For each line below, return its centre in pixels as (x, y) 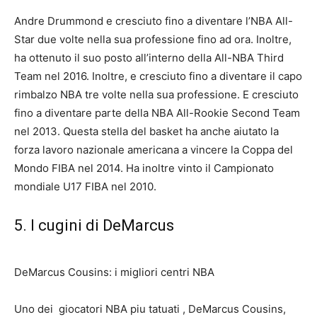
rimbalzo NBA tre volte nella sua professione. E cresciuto (156, 94)
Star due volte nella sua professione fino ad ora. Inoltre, (153, 39)
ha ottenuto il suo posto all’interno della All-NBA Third (149, 58)
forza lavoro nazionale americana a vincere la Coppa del (154, 150)
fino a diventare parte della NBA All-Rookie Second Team (157, 113)
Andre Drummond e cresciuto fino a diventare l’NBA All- (154, 21)
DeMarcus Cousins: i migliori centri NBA (114, 272)
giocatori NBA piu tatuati (121, 309)
